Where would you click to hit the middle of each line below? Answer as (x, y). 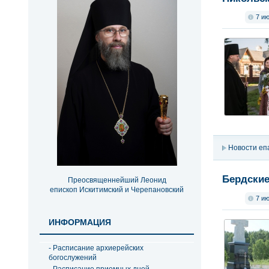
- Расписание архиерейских (96, 248)
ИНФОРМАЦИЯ (80, 222)
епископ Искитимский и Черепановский (117, 190)
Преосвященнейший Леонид (117, 180)
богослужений (73, 258)
